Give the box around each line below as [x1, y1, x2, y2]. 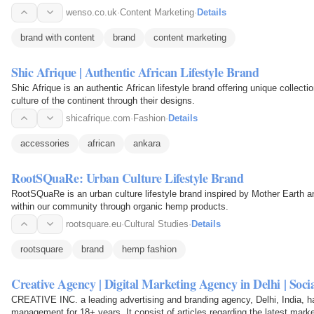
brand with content [20, 32, 95, 43]
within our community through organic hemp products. [11, 200, 228, 212]
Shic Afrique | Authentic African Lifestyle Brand [11, 62, 259, 81]
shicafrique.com [66, 112, 130, 123]
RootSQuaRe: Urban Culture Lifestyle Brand [11, 168, 244, 187]
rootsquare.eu [66, 218, 121, 229]
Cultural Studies [124, 218, 189, 229]
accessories [20, 137, 69, 149]
